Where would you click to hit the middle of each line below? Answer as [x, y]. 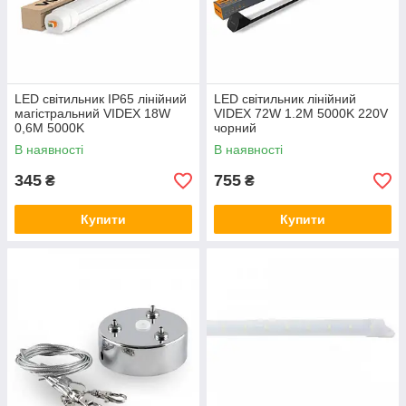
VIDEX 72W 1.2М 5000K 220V [301, 114]
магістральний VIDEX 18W [92, 114]
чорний [235, 128]
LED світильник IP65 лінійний [101, 99]
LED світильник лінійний [285, 99]
